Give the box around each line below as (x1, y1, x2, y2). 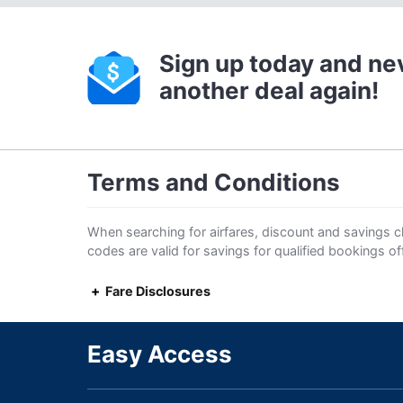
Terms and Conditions (87, 168, 340, 197)
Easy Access (87, 340, 232, 369)
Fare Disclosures (105, 283, 210, 300)
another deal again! (159, 76, 379, 104)
